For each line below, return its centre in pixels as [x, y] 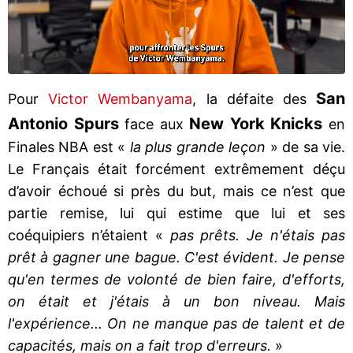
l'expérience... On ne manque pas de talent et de [176, 323]
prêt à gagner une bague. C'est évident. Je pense [176, 257]
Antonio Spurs [63, 123]
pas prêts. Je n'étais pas [258, 235]
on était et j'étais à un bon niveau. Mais [176, 301]
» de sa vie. [308, 147]
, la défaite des [255, 98]
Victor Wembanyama [121, 98]
